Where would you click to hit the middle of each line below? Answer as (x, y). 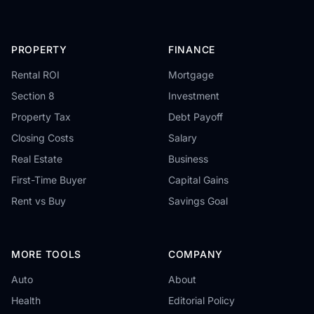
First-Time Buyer (49, 180)
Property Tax (41, 117)
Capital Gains (198, 180)
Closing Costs (42, 138)
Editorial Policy (202, 300)
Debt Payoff (196, 117)
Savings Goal (198, 201)
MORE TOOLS (46, 254)
